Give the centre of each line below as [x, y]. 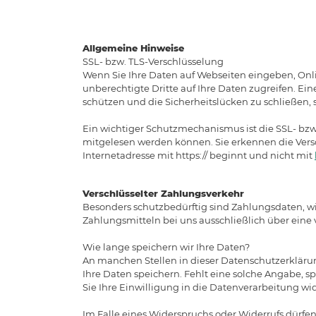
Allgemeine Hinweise [133, 48]
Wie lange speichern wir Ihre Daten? [166, 247]
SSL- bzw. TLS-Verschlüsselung [153, 61]
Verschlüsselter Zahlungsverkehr [163, 193]
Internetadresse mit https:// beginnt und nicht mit [199, 155]
